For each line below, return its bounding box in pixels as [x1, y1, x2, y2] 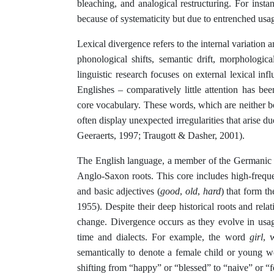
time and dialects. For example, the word [77, 232, 250, 243]
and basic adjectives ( [77, 186, 161, 197]
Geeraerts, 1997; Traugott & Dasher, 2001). [77, 130, 245, 141]
